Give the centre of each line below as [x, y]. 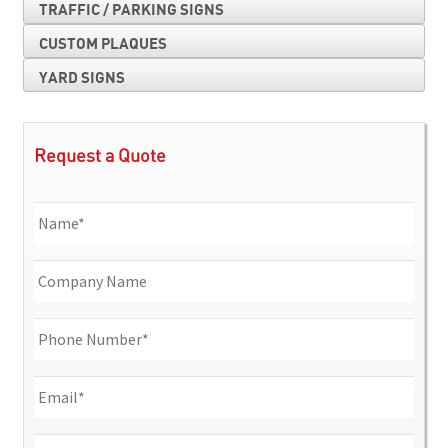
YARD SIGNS [81, 77]
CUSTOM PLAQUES [102, 43]
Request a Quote [99, 157]
